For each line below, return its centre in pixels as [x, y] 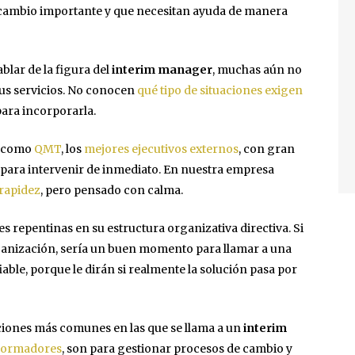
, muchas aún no [257, 70]
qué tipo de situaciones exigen [220, 91]
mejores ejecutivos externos [161, 149]
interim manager [162, 70]
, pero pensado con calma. [112, 191]
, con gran [267, 149]
